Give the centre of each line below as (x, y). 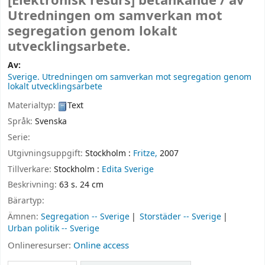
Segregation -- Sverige (85, 216)
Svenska (51, 122)
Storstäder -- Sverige (181, 216)
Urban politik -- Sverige (54, 228)
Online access (101, 245)
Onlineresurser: (41, 245)
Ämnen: (24, 216)
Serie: (19, 137)
